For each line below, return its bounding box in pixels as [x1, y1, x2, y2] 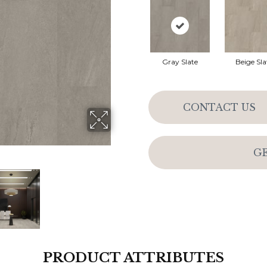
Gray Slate [162, 57, 198, 66]
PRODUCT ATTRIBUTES [43, 250, 224, 266]
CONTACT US [182, 101, 256, 113]
